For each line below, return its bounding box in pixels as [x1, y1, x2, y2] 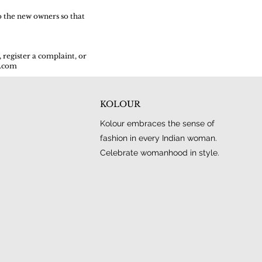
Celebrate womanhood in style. [99, 148, 219, 158]
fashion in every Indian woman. [99, 133, 217, 143]
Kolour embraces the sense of [99, 119, 215, 129]
